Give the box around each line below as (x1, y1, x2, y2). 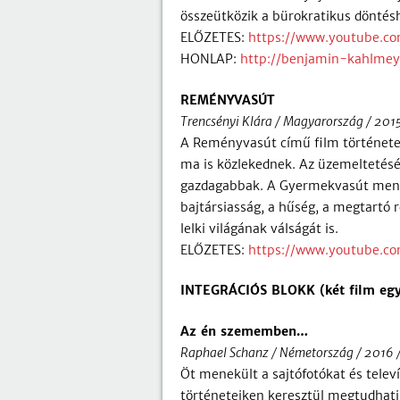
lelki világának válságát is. (180, 220, 338, 237)
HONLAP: (180, 50, 240, 67)
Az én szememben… (180, 322, 308, 339)
